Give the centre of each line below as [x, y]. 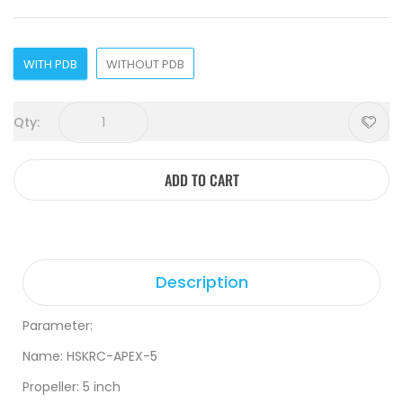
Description [201, 282]
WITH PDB [50, 64]
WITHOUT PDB [145, 64]
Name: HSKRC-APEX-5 [90, 356]
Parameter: [58, 326]
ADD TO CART [201, 180]
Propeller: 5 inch [72, 387]
